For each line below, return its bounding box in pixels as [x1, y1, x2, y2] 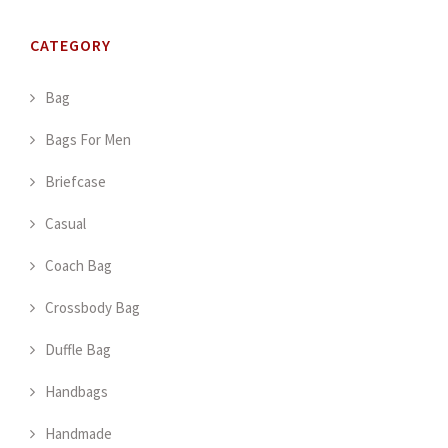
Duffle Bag [45, 340, 111, 360]
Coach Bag [45, 256, 112, 276]
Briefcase [45, 172, 106, 192]
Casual [45, 214, 86, 234]
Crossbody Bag [45, 298, 140, 318]
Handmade [45, 424, 112, 444]
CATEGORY [30, 35, 111, 56]
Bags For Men [45, 130, 131, 150]
